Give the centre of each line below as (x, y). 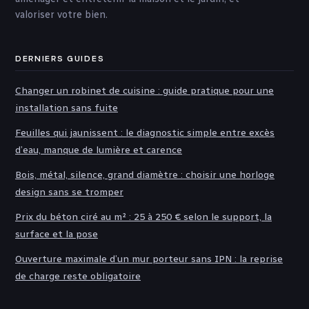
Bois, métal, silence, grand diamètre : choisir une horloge (145, 175)
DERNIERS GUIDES (60, 59)
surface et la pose (57, 235)
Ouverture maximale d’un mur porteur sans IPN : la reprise (149, 259)
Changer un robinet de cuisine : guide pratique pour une (144, 91)
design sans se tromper (69, 192)
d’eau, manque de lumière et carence (99, 150)
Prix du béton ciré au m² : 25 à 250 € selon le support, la (143, 217)
